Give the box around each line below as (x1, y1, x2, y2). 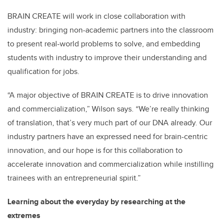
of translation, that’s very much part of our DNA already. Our (7, 116, 212, 128)
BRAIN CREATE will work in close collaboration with (7, 10, 185, 22)
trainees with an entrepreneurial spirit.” (7, 172, 141, 184)
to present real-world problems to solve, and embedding (7, 37, 200, 49)
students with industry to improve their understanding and (7, 51, 207, 63)
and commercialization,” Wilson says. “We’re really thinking (7, 103, 209, 114)
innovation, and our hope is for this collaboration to (7, 144, 183, 156)
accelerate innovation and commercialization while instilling (7, 158, 214, 170)
